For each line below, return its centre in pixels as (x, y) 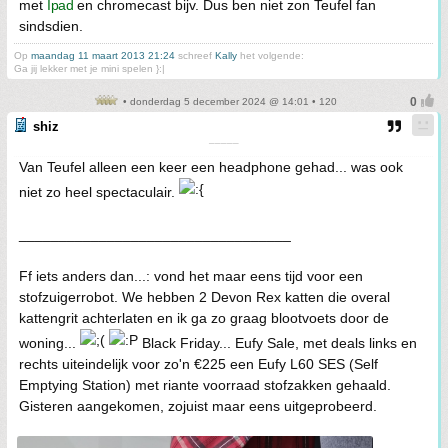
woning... (49, 342)
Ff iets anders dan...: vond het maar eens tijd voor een (191, 275)
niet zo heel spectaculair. (99, 191)
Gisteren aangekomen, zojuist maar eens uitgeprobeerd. (198, 405)
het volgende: (270, 55)
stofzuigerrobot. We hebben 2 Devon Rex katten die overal (204, 296)
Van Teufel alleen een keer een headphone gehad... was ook (211, 166)
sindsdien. (51, 25)
